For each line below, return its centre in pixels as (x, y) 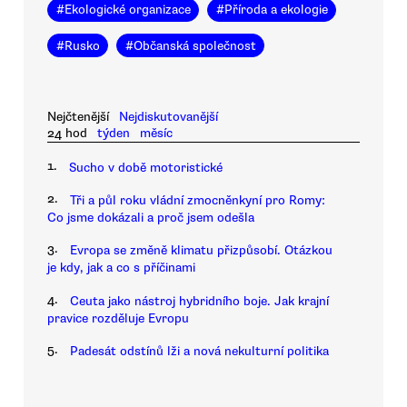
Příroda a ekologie (276, 10)
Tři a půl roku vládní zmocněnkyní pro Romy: (198, 200)
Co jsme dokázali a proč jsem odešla (151, 217)
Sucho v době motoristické (146, 167)
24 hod (67, 134)
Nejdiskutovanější (169, 117)
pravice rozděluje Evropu (118, 318)
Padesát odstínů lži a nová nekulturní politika (199, 351)
